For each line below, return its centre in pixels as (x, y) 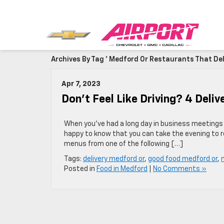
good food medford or (183, 159)
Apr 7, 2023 (81, 84)
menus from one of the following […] (123, 144)
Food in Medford (122, 169)
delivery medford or (114, 159)
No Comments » (180, 169)
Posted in (80, 169)
